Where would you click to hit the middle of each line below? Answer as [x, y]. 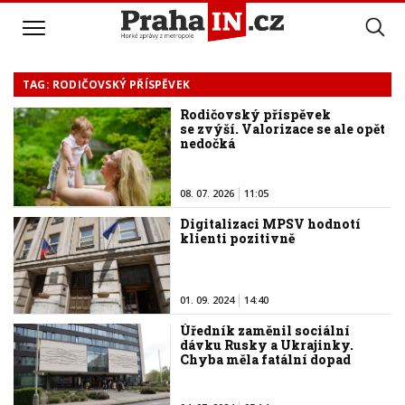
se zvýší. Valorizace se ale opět [283, 129]
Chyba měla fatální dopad [266, 360]
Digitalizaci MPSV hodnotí [271, 223]
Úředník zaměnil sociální [265, 331]
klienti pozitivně [238, 238]
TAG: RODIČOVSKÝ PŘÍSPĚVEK [107, 85]
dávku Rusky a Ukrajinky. [267, 345]
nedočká [208, 143]
